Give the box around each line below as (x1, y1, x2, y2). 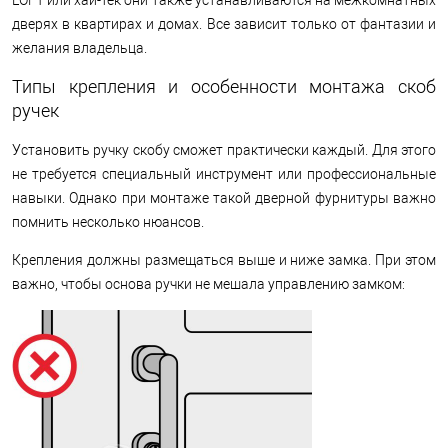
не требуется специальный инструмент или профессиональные (12, 165, 436, 182)
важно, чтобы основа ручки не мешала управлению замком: (12, 275, 405, 292)
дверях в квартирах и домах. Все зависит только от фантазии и (12, 15, 436, 32)
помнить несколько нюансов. (12, 213, 207, 230)
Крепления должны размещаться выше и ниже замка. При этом (12, 251, 436, 268)
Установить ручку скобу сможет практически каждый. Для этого (12, 141, 436, 158)
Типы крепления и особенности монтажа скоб (12, 75, 436, 97)
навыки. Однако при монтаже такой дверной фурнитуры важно (12, 189, 436, 206)
